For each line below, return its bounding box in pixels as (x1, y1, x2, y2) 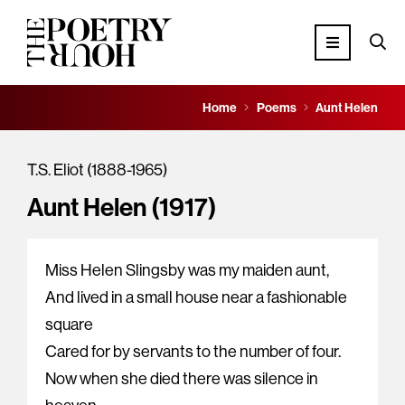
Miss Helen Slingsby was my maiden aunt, (45, 259, 329, 281)
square (45, 314, 93, 335)
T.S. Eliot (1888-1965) (27, 159, 167, 181)
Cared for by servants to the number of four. (45, 341, 341, 363)
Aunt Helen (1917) (27, 191, 217, 223)
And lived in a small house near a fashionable (45, 287, 347, 308)
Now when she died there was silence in (45, 368, 318, 390)
